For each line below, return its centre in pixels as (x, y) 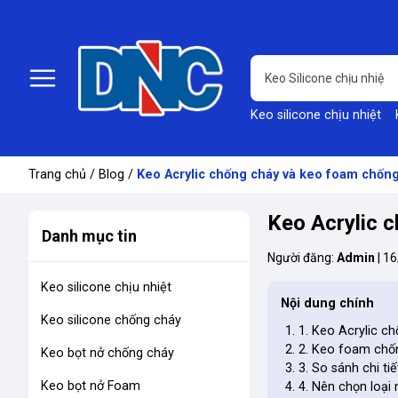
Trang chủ (57, 174)
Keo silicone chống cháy (111, 320)
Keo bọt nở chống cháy (107, 353)
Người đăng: (302, 257)
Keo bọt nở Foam (91, 386)
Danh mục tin (89, 235)
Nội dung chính (327, 303)
